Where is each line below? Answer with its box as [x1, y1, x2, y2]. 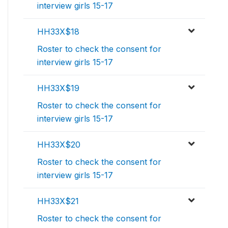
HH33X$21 [37, 196, 79, 207]
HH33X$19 [37, 83, 79, 94]
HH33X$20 [37, 139, 80, 150]
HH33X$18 [37, 26, 79, 37]
